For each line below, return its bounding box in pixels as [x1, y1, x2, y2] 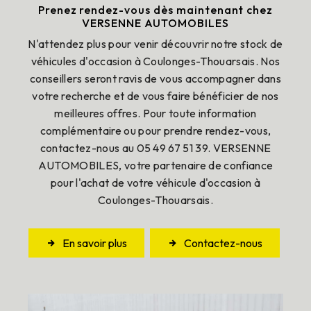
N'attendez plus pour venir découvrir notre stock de [28, 37, 283, 51]
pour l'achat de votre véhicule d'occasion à [50, 176, 261, 190]
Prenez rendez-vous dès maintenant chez [37, 3, 274, 17]
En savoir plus [62, 236, 127, 250]
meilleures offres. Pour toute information [54, 106, 257, 120]
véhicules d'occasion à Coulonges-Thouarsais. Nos [31, 54, 280, 68]
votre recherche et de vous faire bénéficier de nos [32, 89, 279, 103]
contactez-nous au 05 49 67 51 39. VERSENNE [40, 141, 271, 155]
